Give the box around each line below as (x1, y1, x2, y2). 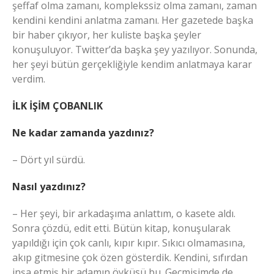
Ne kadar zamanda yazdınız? (12, 125, 154, 139)
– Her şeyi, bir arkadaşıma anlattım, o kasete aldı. (12, 206, 235, 220)
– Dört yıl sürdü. (12, 152, 85, 166)
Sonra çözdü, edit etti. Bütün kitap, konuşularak (12, 221, 231, 235)
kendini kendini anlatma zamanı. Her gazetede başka (12, 13, 253, 27)
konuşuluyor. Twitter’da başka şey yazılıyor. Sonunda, (12, 42, 257, 56)
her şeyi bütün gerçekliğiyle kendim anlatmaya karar (12, 57, 252, 71)
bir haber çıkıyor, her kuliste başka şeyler (12, 28, 201, 42)
